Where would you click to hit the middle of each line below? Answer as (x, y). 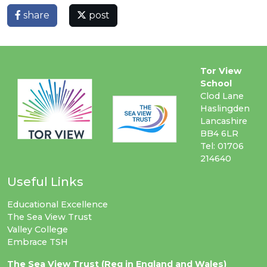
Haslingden (225, 108)
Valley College (38, 229)
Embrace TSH (38, 242)
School (216, 83)
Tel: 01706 (222, 146)
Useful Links (45, 181)
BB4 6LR (219, 133)
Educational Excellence (58, 204)
